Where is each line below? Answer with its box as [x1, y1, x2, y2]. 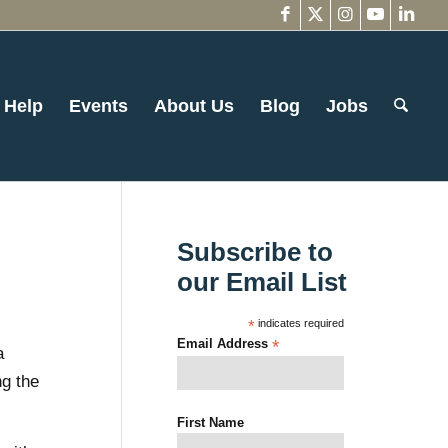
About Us [154, 96, 235, 116]
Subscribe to [177, 237, 334, 267]
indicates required [255, 317, 345, 329]
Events [69, 96, 129, 116]
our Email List [177, 267, 348, 297]
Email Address [177, 336, 273, 351]
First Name [177, 415, 245, 431]
